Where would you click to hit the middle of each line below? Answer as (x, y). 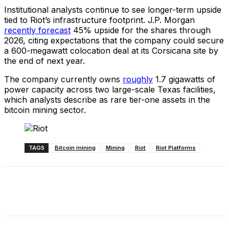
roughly (138, 79)
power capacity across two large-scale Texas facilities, (110, 89)
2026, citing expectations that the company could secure (114, 40)
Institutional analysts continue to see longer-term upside (113, 9)
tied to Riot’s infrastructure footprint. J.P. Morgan (99, 20)
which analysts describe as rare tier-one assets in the (107, 99)
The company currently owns (63, 79)
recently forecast (37, 30)
